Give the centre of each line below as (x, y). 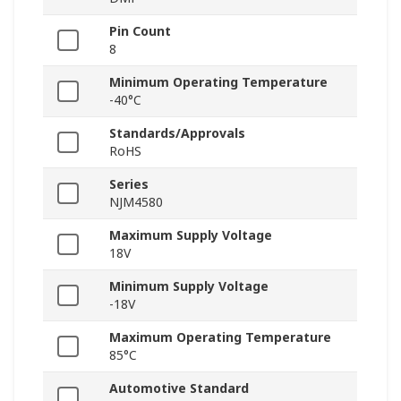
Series (129, 184)
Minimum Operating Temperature (218, 82)
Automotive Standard (179, 388)
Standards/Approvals (177, 133)
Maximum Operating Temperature (220, 337)
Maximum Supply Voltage (191, 235)
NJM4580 (136, 202)
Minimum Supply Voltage (189, 286)
